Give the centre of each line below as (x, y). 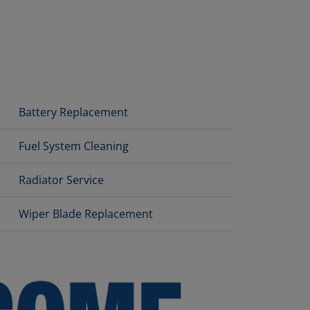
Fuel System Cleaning (73, 146)
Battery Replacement (73, 112)
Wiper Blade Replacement (85, 214)
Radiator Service (61, 180)
